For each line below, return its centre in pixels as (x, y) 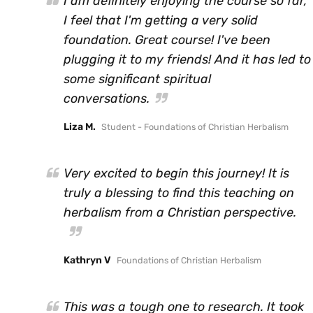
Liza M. (80, 126)
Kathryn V (87, 260)
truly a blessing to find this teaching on (179, 192)
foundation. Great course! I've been (167, 39)
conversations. (107, 98)
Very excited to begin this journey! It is (176, 173)
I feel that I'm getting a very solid (161, 20)
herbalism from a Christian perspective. (180, 212)
